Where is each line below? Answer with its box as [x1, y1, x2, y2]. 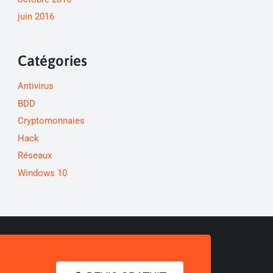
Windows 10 [17, 167, 67, 179]
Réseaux [17, 150, 52, 161]
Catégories [17, 52, 87, 69]
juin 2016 [17, 11, 54, 22]
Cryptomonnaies [17, 115, 85, 126]
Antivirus [17, 80, 54, 91]
